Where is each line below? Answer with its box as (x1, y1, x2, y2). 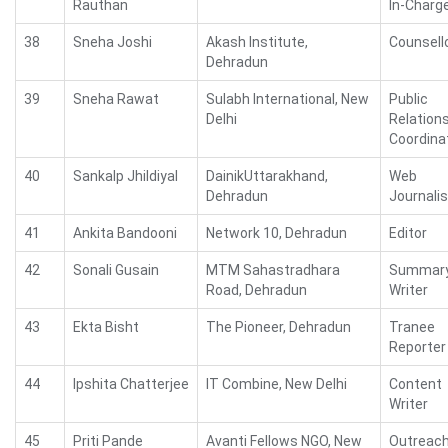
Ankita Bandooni (73, 225, 177, 241)
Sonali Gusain (73, 262, 159, 278)
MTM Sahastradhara (206, 262, 340, 278)
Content (389, 376, 442, 392)
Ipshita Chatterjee (73, 376, 189, 392)
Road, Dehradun (206, 282, 307, 298)
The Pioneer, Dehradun (206, 319, 351, 335)
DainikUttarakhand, (206, 168, 328, 184)
